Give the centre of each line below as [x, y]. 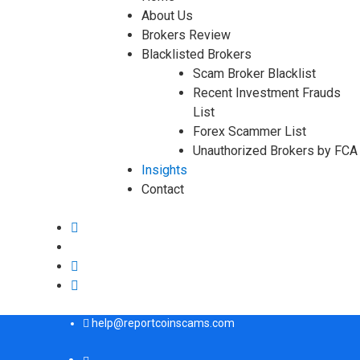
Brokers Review [186, 35]
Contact [163, 189]
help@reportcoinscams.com [163, 323]
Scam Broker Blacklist [254, 74]
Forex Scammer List [250, 131]
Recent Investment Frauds [267, 93]
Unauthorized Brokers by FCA [275, 151]
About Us [167, 16]
